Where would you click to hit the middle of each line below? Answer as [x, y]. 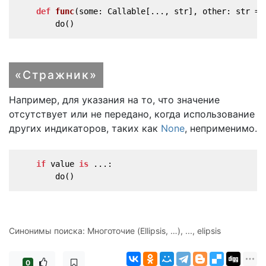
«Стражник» [56, 75]
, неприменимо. [221, 128]
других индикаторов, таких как [85, 128]
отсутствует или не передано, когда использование [132, 114]
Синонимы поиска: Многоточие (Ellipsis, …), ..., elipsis [115, 230]
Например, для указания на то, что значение [114, 99]
